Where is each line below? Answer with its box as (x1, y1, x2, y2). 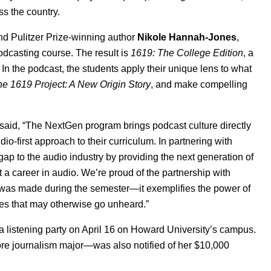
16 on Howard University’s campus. (104, 224, 256, 235)
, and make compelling (151, 79, 247, 90)
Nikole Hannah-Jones (137, 32, 237, 43)
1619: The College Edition (131, 48, 243, 59)
